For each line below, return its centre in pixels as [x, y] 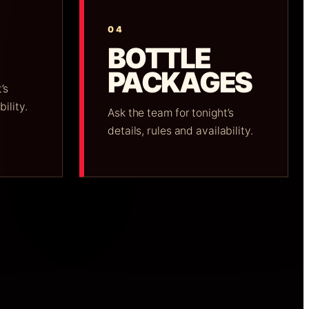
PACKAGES [180, 82]
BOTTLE [159, 58]
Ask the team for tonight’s [171, 112]
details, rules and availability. [180, 130]
